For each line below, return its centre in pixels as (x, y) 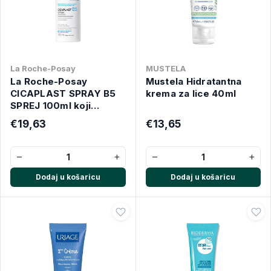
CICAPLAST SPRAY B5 (63, 93)
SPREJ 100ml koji (51, 106)
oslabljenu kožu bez (58, 130)
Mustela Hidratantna (194, 81)
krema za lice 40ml (191, 93)
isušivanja (34, 142)
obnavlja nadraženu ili (62, 118)
